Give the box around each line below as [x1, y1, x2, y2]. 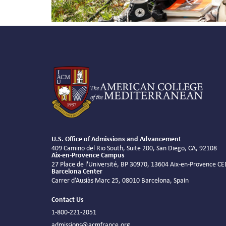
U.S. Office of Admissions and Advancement [51, 135, 181, 143]
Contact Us [51, 196, 84, 204]
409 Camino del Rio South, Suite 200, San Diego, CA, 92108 [51, 144, 217, 152]
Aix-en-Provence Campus [51, 151, 125, 159]
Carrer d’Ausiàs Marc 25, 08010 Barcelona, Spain [51, 177, 189, 185]
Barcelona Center [51, 167, 102, 176]
